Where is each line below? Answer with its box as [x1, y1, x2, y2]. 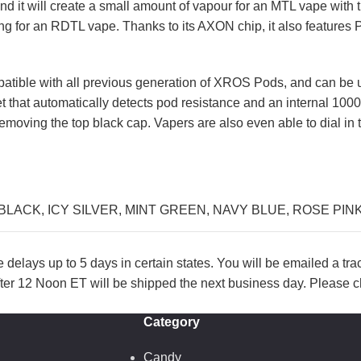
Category [143, 314, 200, 329]
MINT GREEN [125, 203, 206, 218]
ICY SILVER [48, 203, 118, 218]
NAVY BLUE [213, 203, 286, 218]
